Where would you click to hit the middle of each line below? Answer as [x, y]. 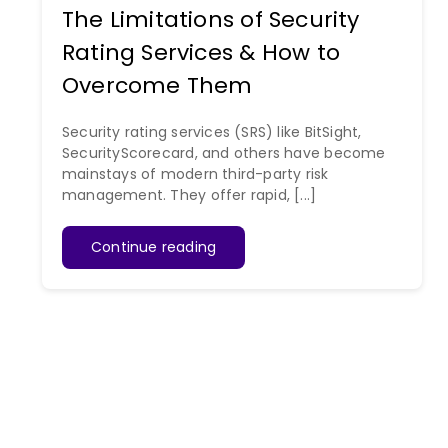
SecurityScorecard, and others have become [223, 153]
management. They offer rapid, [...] [189, 195]
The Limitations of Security [210, 20]
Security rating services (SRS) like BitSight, [211, 132]
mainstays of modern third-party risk [195, 174]
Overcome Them [157, 86]
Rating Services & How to [200, 53]
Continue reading [153, 247]
